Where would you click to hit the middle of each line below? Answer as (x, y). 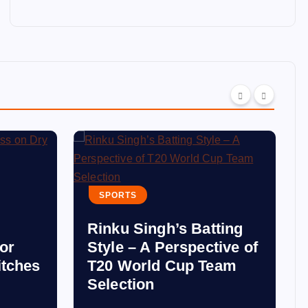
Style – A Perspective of (173, 247)
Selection (121, 284)
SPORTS (118, 195)
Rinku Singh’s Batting (165, 229)
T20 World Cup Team (162, 266)
